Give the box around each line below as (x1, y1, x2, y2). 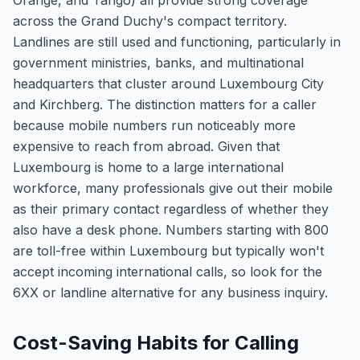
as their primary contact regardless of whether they (13, 201, 329, 217)
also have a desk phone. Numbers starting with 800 (13, 222, 329, 238)
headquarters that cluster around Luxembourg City (13, 76, 324, 92)
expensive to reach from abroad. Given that (13, 138, 280, 154)
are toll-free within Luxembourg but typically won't (13, 243, 324, 259)
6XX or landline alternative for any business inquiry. (13, 284, 328, 301)
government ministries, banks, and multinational (13, 55, 304, 71)
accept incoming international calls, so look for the (13, 264, 322, 280)
